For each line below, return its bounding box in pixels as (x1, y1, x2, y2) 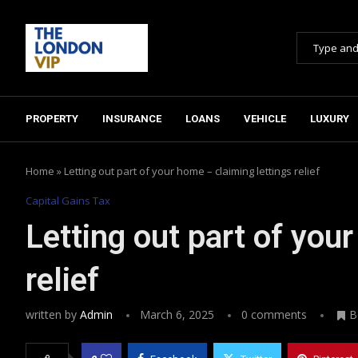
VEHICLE (244, 112, 286, 125)
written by (26, 306, 80, 322)
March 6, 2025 (140, 306, 214, 322)
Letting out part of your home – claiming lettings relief (64, 163, 320, 178)
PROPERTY (26, 112, 78, 125)
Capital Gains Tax (26, 193, 110, 208)
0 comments (241, 306, 307, 322)
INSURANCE (102, 112, 161, 125)
